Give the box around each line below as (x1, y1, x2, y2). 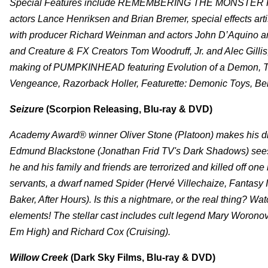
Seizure (10, 103, 46, 114)
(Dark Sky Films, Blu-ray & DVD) (71, 252, 215, 263)
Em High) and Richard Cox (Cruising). (10, 226, 170, 237)
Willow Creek (10, 252, 71, 263)
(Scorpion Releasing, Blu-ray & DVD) (46, 103, 212, 114)
